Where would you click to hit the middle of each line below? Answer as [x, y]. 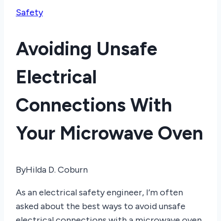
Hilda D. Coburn [57, 170]
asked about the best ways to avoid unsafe [101, 206]
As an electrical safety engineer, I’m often [99, 193]
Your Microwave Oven [110, 133]
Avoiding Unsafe [87, 49]
